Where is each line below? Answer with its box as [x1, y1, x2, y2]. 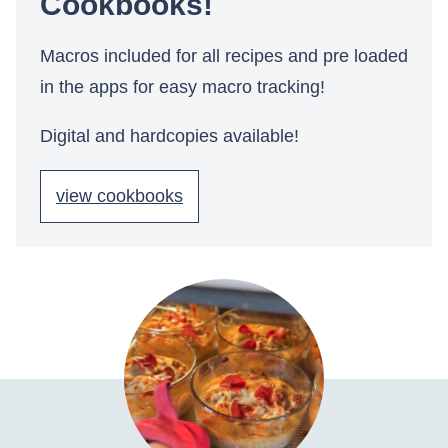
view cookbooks [56, 185, 183, 206]
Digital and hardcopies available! [40, 125, 299, 146]
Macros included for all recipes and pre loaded [40, 45, 408, 66]
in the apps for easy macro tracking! [40, 76, 325, 97]
